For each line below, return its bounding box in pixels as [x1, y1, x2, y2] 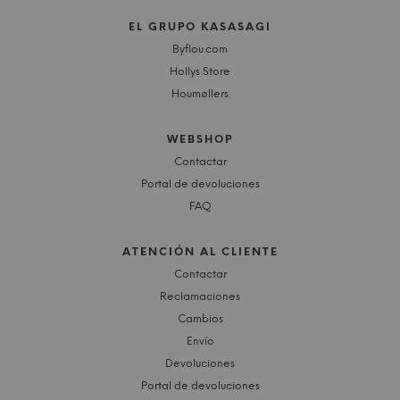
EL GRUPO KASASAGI [129, 21, 271, 34]
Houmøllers [171, 88, 229, 101]
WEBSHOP [167, 134, 233, 146]
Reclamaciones [160, 291, 240, 304]
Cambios [177, 313, 223, 326]
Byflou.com [172, 44, 228, 56]
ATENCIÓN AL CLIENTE [121, 246, 279, 259]
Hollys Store [170, 66, 230, 79]
